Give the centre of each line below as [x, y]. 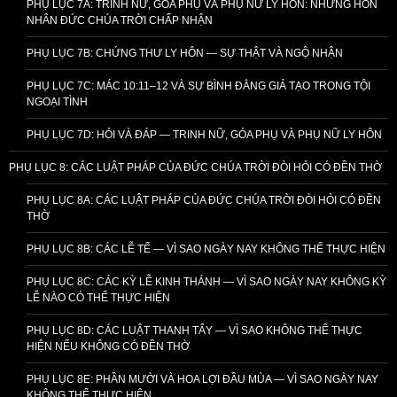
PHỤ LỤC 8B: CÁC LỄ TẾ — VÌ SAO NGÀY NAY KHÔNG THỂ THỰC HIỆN [206, 249]
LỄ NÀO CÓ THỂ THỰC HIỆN [98, 297]
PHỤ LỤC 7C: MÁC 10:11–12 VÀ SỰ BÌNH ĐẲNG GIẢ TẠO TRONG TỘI [198, 86]
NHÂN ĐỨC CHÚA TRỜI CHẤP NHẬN [120, 20]
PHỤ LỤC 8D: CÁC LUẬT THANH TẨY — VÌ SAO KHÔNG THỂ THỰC [195, 330]
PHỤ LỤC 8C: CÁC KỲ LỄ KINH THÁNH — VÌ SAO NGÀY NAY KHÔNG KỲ [206, 281]
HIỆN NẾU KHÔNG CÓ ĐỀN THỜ [108, 346]
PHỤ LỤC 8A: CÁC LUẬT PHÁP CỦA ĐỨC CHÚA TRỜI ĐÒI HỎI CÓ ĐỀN [204, 200]
